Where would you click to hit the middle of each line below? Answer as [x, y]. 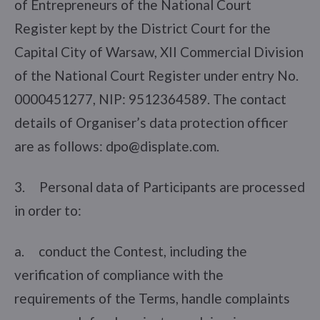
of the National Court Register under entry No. [156, 75]
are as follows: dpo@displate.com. [117, 146]
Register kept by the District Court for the [142, 28]
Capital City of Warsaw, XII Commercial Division [159, 51]
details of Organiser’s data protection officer [151, 122]
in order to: [48, 210]
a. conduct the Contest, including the [131, 251]
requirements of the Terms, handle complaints [152, 298]
